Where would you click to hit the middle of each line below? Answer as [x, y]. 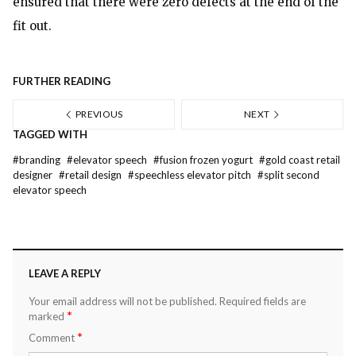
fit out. [32, 26]
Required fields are [263, 302]
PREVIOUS [98, 114]
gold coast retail [303, 160]
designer [34, 175]
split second [292, 175]
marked [48, 317]
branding [41, 160]
